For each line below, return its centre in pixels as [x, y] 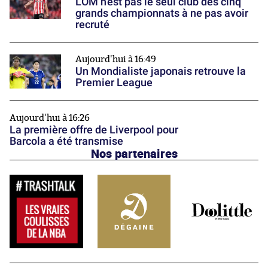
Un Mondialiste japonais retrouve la [161, 71]
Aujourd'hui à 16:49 [116, 59]
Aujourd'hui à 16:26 [50, 118]
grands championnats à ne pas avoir [162, 13]
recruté [92, 24]
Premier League [114, 82]
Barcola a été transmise [66, 141]
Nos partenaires [134, 153]
